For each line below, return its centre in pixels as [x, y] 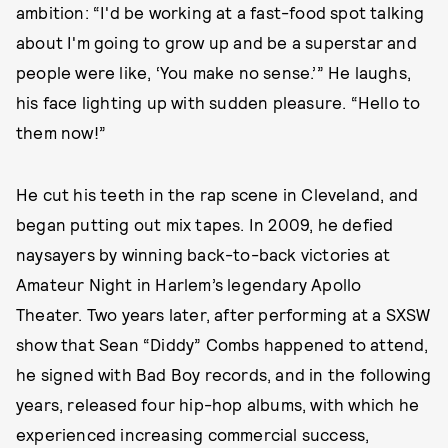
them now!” [61, 132]
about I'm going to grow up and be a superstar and [216, 42]
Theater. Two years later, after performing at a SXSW [223, 314]
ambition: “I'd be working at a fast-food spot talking [220, 12]
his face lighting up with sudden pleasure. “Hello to [218, 102]
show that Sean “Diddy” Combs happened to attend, [222, 344]
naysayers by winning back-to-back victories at [203, 254]
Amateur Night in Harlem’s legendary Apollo [189, 284]
